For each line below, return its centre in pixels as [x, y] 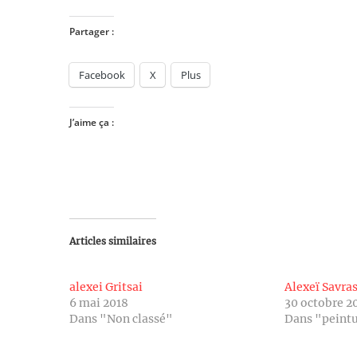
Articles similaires [113, 241]
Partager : [92, 31]
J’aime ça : [92, 122]
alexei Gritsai [106, 287]
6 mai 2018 [99, 303]
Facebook [102, 75]
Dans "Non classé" [121, 319]
